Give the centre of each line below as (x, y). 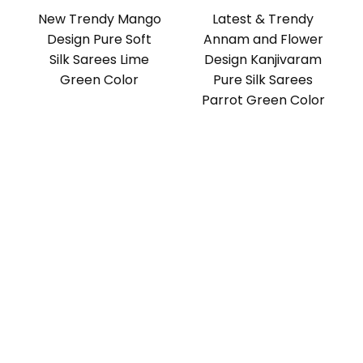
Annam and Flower (263, 40)
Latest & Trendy (263, 19)
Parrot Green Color (263, 100)
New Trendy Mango (99, 19)
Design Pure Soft (100, 40)
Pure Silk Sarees (263, 80)
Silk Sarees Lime (100, 60)
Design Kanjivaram (263, 60)
